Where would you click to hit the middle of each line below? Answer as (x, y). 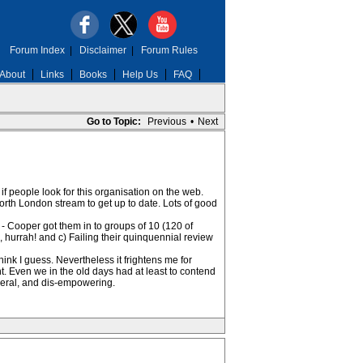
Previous (167, 122)
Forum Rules (169, 50)
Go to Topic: (113, 122)
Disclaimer (102, 50)
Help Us (140, 75)
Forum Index (37, 50)
